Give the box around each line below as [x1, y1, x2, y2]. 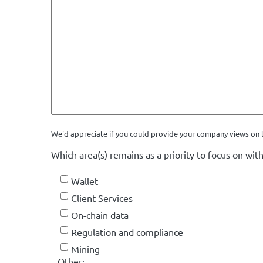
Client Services [71, 192, 133, 204]
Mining [71, 243, 100, 255]
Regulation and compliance [71, 226, 183, 238]
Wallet [71, 175, 98, 187]
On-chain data [71, 209, 129, 221]
